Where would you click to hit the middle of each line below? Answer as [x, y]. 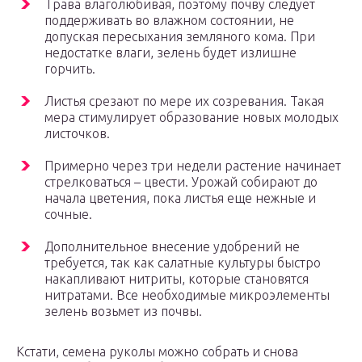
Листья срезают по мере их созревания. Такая [184, 101]
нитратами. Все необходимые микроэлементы [187, 295]
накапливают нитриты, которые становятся [177, 279]
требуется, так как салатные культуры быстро [183, 263]
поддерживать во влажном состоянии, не [169, 21]
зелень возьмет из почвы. [123, 311]
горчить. [70, 69]
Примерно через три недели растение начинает [193, 166]
